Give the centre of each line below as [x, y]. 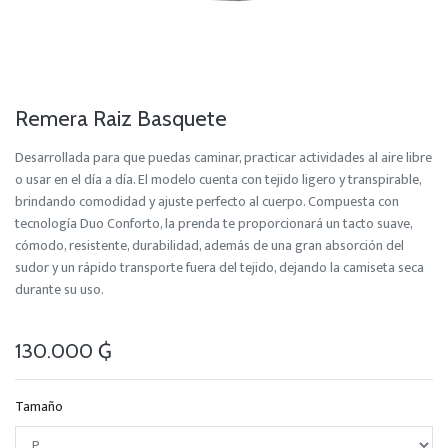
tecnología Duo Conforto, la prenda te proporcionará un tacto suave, [213, 223]
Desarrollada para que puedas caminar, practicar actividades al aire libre [223, 157]
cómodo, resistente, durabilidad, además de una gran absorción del [209, 245]
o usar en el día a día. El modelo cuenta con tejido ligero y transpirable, [218, 179]
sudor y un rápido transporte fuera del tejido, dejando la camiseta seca [219, 267]
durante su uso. [59, 289]
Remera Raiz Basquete [121, 117]
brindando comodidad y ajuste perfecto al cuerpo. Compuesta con [207, 201]
